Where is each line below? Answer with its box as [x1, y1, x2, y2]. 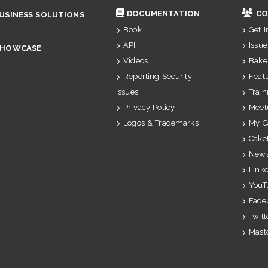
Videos [123, 56, 148, 65]
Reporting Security [123, 72, 192, 81]
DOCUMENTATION [127, 9, 200, 18]
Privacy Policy [123, 103, 175, 112]
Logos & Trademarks [123, 118, 199, 127]
